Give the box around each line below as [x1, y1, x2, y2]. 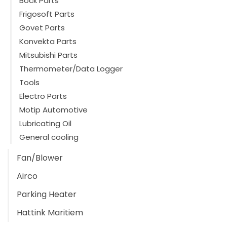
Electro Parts [19, 91, 67, 102]
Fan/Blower [17, 152, 63, 164]
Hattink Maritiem [17, 207, 83, 219]
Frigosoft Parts [19, 9, 74, 20]
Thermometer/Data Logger [19, 63, 123, 74]
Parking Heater [17, 188, 77, 201]
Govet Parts [19, 22, 65, 33]
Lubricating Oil [19, 118, 71, 129]
